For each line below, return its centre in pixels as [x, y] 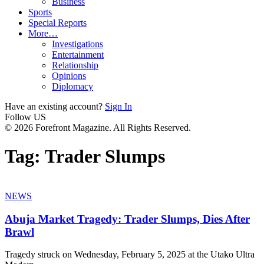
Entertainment [78, 55]
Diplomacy [72, 86]
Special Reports [57, 23]
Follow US [25, 117]
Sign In [118, 106]
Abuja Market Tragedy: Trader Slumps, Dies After [127, 219]
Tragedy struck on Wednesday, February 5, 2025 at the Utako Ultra [130, 255]
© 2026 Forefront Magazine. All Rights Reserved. [98, 128]
